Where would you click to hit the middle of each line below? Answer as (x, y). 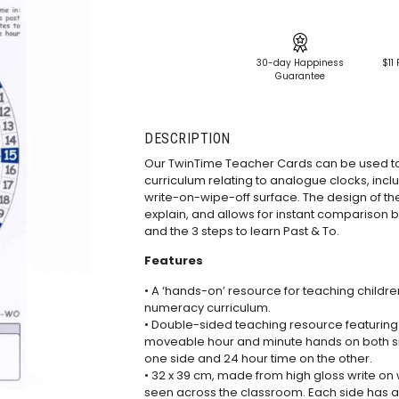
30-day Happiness (300, 63)
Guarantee (300, 77)
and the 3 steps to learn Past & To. (242, 231)
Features (174, 261)
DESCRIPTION (187, 138)
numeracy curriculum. (208, 307)
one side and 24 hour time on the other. (258, 358)
